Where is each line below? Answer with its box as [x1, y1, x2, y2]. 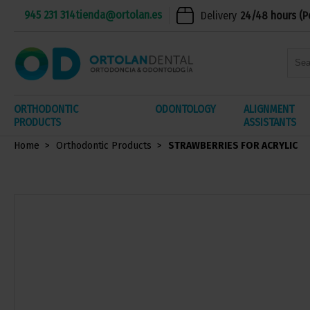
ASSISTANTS [243, 115, 296, 129]
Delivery [201, 8, 237, 22]
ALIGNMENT [243, 102, 294, 116]
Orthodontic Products [56, 140, 152, 152]
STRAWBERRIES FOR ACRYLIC [168, 140, 298, 152]
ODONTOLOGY [154, 102, 216, 116]
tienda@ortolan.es [75, 8, 162, 21]
